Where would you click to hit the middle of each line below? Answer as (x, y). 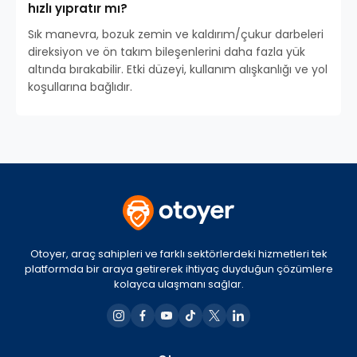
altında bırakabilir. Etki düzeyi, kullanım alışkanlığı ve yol (178, 70)
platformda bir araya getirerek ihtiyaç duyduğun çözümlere (178, 269)
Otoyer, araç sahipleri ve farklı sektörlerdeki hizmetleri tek (178, 254)
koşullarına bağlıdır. (80, 87)
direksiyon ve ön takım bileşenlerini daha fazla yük (167, 52)
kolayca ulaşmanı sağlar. (178, 284)
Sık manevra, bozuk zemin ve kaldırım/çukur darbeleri (176, 35)
